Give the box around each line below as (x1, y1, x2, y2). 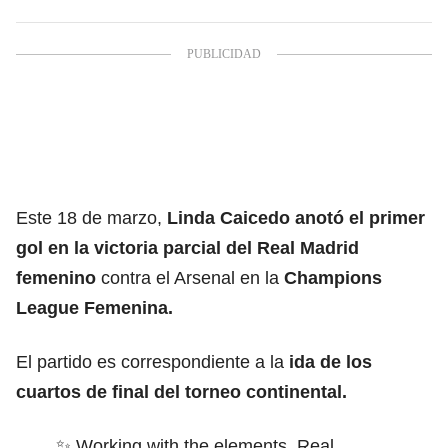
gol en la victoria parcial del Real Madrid (16, 237, 359, 258)
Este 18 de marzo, (16, 207, 162, 228)
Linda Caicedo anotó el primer (162, 207, 425, 228)
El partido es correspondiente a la (16, 351, 284, 372)
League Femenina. (16, 297, 173, 318)
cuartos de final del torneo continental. (16, 381, 347, 402)
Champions (284, 267, 382, 288)
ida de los (284, 351, 372, 372)
